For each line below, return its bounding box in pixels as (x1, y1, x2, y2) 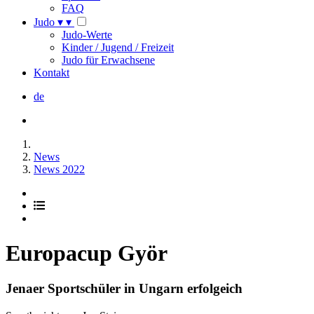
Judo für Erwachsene (62, 54, 155, 67)
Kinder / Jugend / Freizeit (62, 41, 174, 54)
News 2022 (34, 163, 85, 176)
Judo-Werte (62, 29, 112, 41)
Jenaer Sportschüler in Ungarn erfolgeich (6, 281, 243, 296)
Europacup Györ (6, 240, 168, 266)
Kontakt (34, 67, 69, 79)
